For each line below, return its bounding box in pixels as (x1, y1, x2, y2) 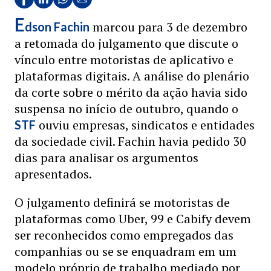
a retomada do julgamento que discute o (15, 35, 238, 51)
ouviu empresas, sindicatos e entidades (36, 117, 255, 133)
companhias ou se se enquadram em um (15, 243, 237, 260)
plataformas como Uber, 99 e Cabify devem (15, 211, 251, 227)
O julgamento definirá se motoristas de (15, 194, 230, 211)
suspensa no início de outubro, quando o (15, 100, 238, 117)
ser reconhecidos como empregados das (15, 227, 233, 243)
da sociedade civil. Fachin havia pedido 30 (15, 133, 246, 149)
